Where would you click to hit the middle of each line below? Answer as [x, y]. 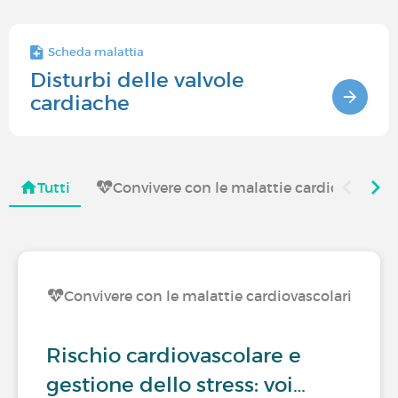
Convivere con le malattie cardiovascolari [208, 296]
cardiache [80, 103]
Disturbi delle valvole [137, 80]
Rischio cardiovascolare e [174, 355]
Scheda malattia [96, 52]
